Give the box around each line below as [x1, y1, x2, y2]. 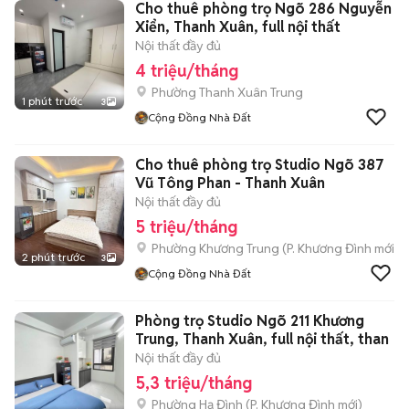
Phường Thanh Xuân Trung [152, 84, 303, 100]
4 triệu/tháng [135, 60, 238, 81]
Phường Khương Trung [152, 240, 279, 257]
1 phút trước [22, 94, 82, 108]
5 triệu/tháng [135, 216, 237, 237]
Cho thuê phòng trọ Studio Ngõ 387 [135, 155, 384, 174]
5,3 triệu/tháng [135, 372, 252, 393]
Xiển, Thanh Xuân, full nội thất [135, 17, 341, 37]
